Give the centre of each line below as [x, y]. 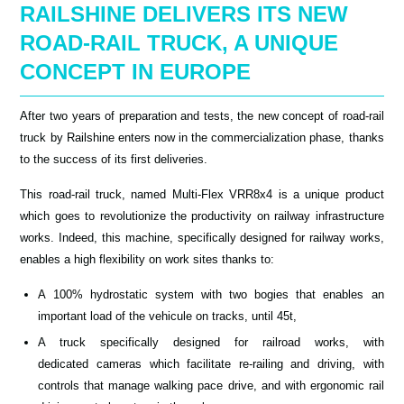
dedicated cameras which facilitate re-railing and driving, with [211, 364]
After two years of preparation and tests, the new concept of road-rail [202, 115]
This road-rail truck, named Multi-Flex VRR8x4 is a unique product [202, 194]
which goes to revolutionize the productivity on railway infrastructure [202, 216]
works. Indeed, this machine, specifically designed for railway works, [202, 237]
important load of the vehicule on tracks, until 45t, [168, 316]
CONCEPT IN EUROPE [136, 71]
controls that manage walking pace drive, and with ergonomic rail [211, 386]
